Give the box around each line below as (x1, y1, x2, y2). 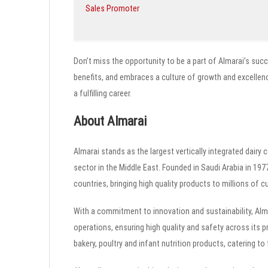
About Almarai (74, 113, 147, 129)
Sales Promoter (86, 3, 139, 13)
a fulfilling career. (74, 88, 132, 98)
